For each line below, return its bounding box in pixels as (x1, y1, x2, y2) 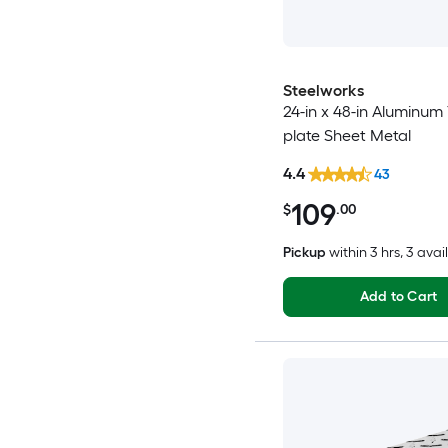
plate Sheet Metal (282, 126, 411, 146)
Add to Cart (359, 287, 438, 305)
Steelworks (282, 81, 364, 101)
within (328, 243, 367, 261)
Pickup (282, 243, 326, 261)
